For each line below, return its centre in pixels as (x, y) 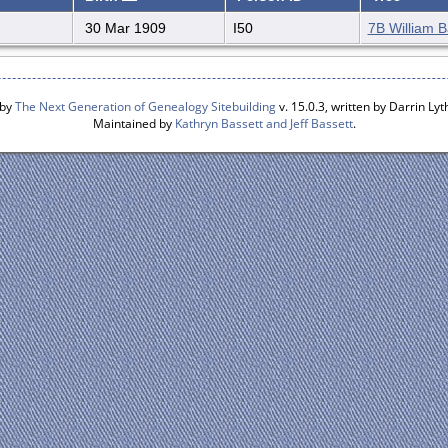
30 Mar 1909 (123, 28)
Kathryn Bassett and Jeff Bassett (263, 123)
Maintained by (133, 123)
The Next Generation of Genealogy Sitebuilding (145, 106)
